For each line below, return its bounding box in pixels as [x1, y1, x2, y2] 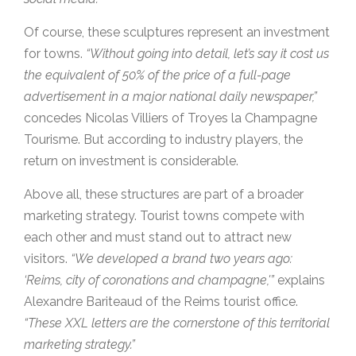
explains [274, 273, 325, 288]
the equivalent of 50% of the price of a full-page [24, 68, 291, 83]
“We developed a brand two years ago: [71, 251, 292, 267]
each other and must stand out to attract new [24, 230, 292, 246]
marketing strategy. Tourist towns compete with [24, 208, 304, 224]
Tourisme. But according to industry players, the [24, 132, 303, 148]
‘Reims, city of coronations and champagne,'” [24, 273, 274, 288]
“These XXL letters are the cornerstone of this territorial [24, 315, 330, 331]
